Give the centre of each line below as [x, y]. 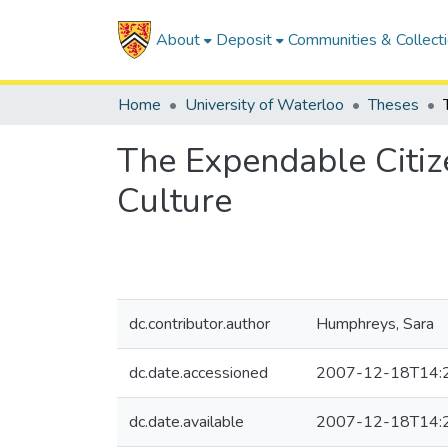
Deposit [243, 40]
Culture [174, 201]
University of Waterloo [264, 105]
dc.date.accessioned [198, 373]
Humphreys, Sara [375, 324]
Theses [393, 105]
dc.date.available [186, 422]
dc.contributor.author [199, 324]
